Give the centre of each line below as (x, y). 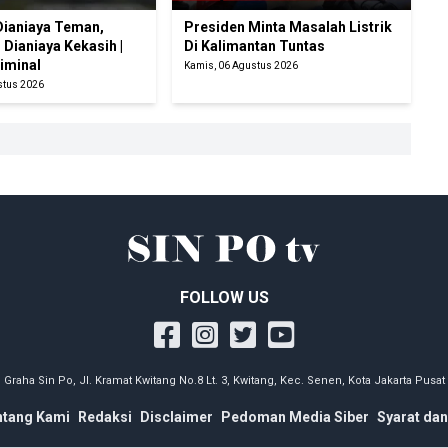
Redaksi (104, 417)
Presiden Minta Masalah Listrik (288, 27)
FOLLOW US (224, 298)
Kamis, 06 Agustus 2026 (241, 66)
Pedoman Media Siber (294, 417)
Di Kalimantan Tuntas (255, 46)
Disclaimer (176, 417)
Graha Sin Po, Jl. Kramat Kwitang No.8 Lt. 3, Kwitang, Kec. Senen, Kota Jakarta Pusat (224, 381)
